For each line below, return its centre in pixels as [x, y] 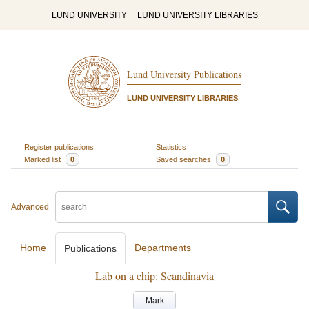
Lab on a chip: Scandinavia [154, 276]
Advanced [30, 207]
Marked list [43, 159]
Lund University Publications [184, 74]
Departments [163, 248]
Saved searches [185, 159]
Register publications [59, 147]
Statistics [171, 147]
